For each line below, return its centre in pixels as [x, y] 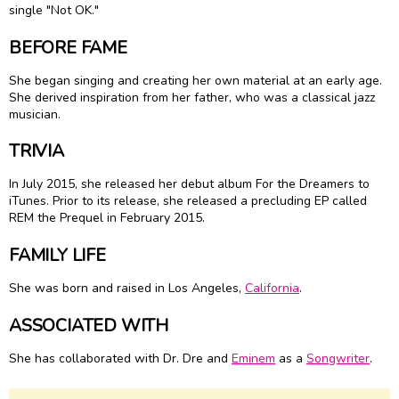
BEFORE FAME [68, 47]
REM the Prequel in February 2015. [107, 218]
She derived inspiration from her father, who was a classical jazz [192, 97]
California [272, 288]
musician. [35, 114]
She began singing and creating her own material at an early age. [195, 80]
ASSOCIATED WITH [89, 325]
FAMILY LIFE [57, 255]
